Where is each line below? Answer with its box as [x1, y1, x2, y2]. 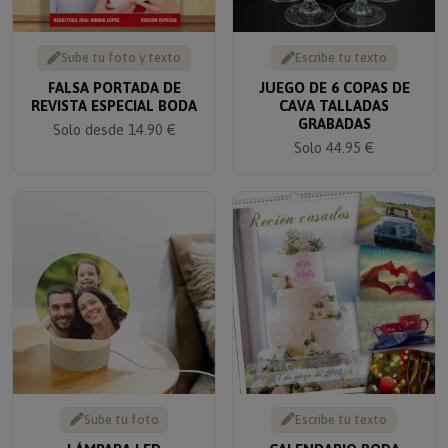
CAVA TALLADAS [279, 84, 389, 102]
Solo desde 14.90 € [52, 108, 176, 126]
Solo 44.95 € [294, 126, 374, 144]
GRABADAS [297, 102, 371, 120]
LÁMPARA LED [67, 427, 161, 445]
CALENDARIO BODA [268, 427, 400, 445]
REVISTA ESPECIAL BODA [31, 84, 197, 102]
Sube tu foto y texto [61, 37, 181, 53]
